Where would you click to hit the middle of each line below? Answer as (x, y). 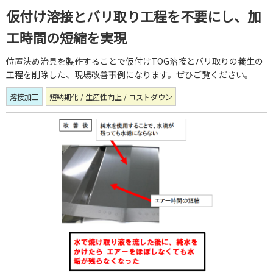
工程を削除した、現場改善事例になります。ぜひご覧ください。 (129, 74)
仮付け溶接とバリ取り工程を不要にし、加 (133, 16)
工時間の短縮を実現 (66, 37)
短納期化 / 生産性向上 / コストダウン (111, 96)
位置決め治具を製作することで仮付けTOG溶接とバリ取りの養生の (135, 61)
